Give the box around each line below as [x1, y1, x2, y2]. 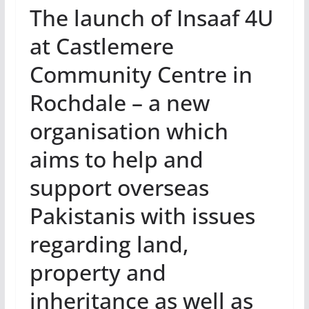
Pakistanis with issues [29, 200, 255, 230]
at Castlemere [29, 30, 174, 61]
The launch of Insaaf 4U [29, 2, 274, 32]
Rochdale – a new [29, 87, 210, 117]
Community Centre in [29, 59, 252, 89]
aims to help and [29, 143, 203, 174]
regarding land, [29, 228, 189, 259]
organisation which [29, 115, 228, 146]
